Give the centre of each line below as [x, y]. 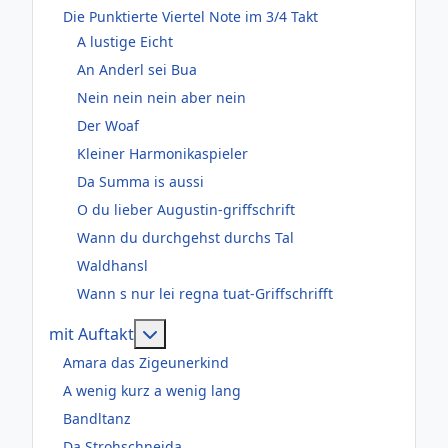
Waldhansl [112, 265]
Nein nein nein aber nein [161, 97]
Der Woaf [108, 125]
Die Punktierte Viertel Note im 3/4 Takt [190, 17]
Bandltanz [97, 419]
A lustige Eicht [125, 41]
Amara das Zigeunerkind [146, 363]
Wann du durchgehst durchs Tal [185, 237]
